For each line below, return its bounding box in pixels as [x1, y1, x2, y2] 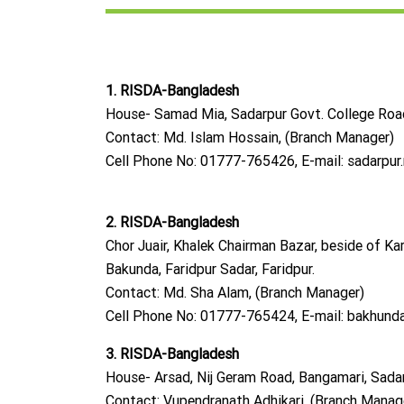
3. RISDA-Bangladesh [106, 344, 239, 363]
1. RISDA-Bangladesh [106, 81, 239, 100]
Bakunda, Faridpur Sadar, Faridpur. [106, 260, 315, 279]
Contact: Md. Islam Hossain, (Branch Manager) [106, 128, 394, 147]
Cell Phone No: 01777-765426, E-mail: [106, 151, 347, 170]
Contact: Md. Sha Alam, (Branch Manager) [106, 283, 364, 302]
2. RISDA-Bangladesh [106, 213, 239, 232]
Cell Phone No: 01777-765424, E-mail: [106, 307, 347, 326]
